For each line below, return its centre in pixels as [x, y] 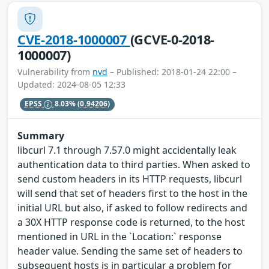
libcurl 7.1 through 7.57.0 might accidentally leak [127, 150]
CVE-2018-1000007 [74, 39]
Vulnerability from [55, 71]
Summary [41, 135]
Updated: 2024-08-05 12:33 [71, 84]
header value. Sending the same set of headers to [130, 251]
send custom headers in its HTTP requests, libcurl [130, 179]
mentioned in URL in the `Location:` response [119, 236]
